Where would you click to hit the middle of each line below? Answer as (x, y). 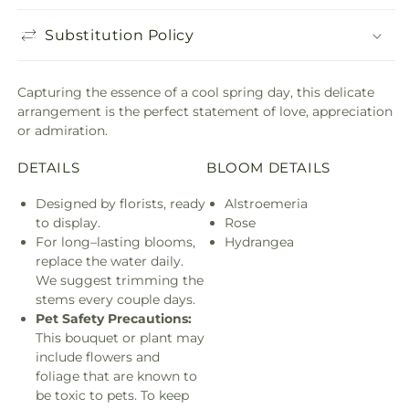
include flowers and (98, 357)
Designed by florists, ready (121, 203)
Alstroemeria (266, 203)
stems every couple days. (115, 299)
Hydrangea (259, 241)
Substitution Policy (120, 35)
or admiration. (63, 131)
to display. (68, 222)
